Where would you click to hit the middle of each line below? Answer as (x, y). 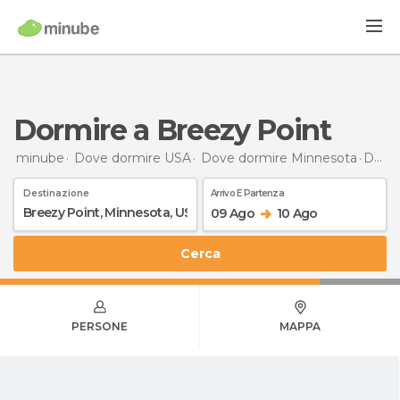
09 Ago (233, 213)
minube (40, 158)
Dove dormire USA (133, 158)
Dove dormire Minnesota (279, 158)
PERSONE (100, 326)
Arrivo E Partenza (248, 193)
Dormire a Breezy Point (183, 130)
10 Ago (297, 213)
